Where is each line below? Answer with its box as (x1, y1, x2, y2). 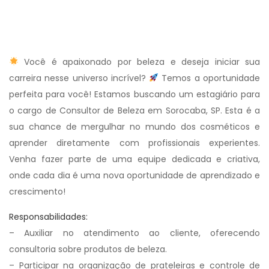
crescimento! (9, 186, 65, 198)
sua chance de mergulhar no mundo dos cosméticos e (9, 121, 260, 133)
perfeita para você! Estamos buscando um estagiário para (9, 88, 260, 100)
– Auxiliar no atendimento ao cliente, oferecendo (9, 227, 260, 239)
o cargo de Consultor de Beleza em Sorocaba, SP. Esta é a (9, 104, 260, 116)
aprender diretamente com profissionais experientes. (9, 137, 260, 149)
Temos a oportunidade (159, 72, 261, 84)
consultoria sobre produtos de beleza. (9, 243, 167, 255)
